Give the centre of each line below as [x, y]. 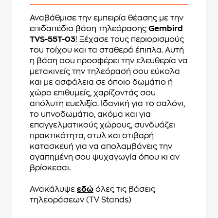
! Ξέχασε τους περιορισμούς [130, 39]
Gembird [166, 29]
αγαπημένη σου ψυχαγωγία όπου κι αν [105, 157]
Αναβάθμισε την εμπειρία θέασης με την [107, 18]
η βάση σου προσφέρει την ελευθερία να [109, 61]
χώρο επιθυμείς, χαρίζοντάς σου [93, 93]
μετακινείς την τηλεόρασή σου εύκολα [105, 72]
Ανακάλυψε [53, 189]
